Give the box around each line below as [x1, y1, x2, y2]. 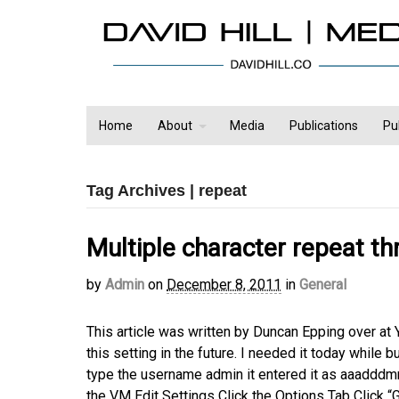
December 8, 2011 [167, 276, 281, 294]
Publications [289, 118, 358, 134]
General [299, 276, 346, 294]
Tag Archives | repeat [86, 182, 247, 200]
